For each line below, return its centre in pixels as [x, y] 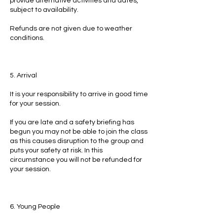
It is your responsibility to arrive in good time [79, 94]
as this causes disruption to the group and [77, 141]
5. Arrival [23, 75]
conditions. [27, 38]
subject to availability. [44, 10]
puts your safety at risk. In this [56, 150]
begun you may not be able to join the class [79, 132]
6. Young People [35, 207]
